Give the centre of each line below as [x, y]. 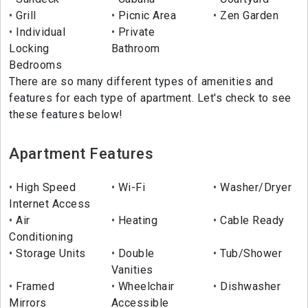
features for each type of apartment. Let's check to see [150, 98]
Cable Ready [251, 221]
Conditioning [41, 237]
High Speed [44, 188]
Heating [136, 221]
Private [135, 32]
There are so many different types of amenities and [141, 82]
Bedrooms [35, 65]
